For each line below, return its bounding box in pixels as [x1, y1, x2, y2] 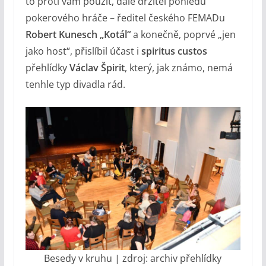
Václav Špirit [69, 61, 125, 75]
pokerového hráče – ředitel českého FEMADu [25, 11, 225, 25]
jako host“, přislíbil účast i [25, 45, 141, 58]
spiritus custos [141, 45, 207, 58]
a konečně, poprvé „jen [130, 28, 236, 42]
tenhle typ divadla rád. [25, 78, 125, 91]
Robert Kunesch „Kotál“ [25, 28, 131, 42]
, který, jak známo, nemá [124, 61, 233, 75]
